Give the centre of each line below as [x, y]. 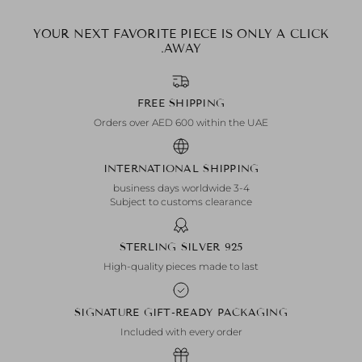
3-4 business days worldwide [241, 187]
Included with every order [181, 331]
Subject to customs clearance [181, 201]
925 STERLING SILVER [234, 248]
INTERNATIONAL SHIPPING [181, 168]
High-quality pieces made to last [181, 267]
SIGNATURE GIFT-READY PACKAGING [181, 312]
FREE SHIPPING [181, 104]
